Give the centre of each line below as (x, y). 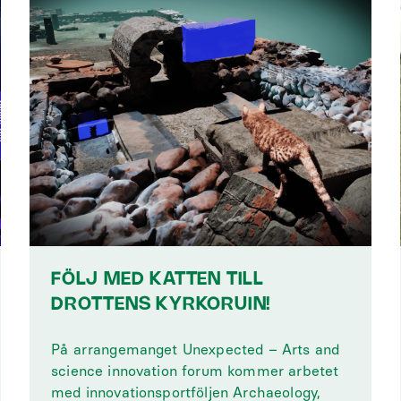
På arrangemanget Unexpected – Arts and (196, 350)
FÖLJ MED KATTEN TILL (158, 280)
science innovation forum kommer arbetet (195, 371)
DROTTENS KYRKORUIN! (162, 305)
